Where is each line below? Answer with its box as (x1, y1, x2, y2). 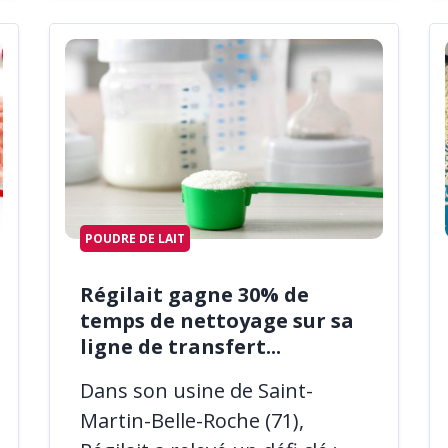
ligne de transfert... (80, 332, 281, 360)
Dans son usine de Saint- (80, 376, 313, 404)
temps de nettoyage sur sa (80, 306, 354, 334)
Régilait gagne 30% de (80, 280, 309, 308)
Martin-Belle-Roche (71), (80, 406, 304, 434)
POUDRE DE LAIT (85, 230, 185, 248)
